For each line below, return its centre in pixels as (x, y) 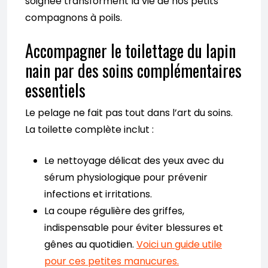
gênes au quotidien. (90, 245)
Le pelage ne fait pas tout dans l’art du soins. (129, 113)
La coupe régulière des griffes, (114, 211)
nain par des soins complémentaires (133, 71)
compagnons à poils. (74, 18)
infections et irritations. (98, 194)
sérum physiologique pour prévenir (126, 178)
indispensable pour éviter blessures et (134, 228)
